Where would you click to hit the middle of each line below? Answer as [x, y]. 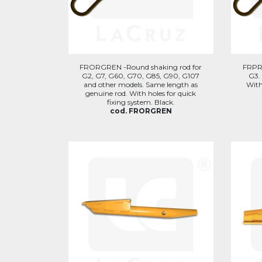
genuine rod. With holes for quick [141, 93]
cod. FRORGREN [141, 111]
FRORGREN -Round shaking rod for [141, 67]
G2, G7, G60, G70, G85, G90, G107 [141, 76]
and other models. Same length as [141, 85]
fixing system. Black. [141, 102]
